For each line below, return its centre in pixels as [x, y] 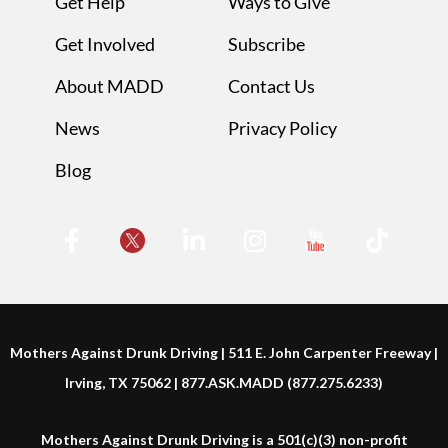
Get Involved [105, 44]
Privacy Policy [282, 128]
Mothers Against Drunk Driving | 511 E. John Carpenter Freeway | [224, 353]
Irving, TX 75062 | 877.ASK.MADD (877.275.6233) [224, 383]
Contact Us [271, 86]
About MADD [109, 86]
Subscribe [266, 44]
